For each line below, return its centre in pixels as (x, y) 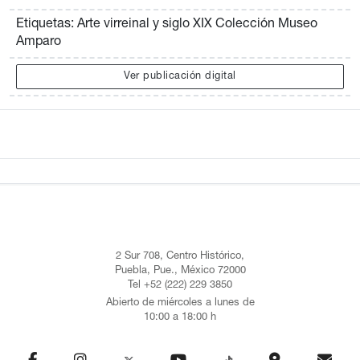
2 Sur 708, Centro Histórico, (180, 257)
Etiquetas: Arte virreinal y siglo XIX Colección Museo (166, 25)
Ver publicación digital (180, 77)
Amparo (38, 43)
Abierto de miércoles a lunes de (180, 303)
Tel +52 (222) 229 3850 (180, 286)
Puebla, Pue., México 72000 (180, 272)
